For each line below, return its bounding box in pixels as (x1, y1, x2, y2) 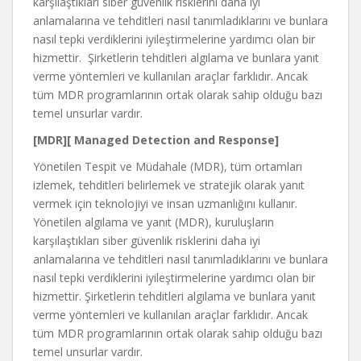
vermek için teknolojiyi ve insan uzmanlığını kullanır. (33, 196, 297, 211)
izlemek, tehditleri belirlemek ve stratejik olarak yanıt (33, 177, 305, 193)
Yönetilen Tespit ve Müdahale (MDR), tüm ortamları (33, 159, 302, 174)
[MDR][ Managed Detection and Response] (33, 132, 279, 147)
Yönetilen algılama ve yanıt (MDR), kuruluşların (33, 214, 274, 230)
